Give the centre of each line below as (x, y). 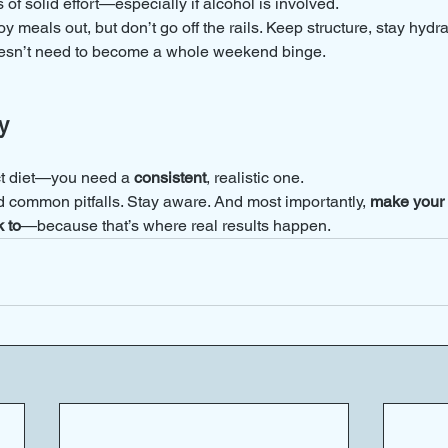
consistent (170, 177)
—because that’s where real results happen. (176, 225)
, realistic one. (255, 177)
